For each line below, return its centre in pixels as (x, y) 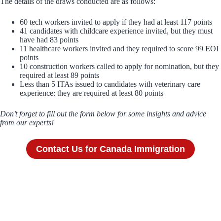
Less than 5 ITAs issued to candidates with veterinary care (110, 84)
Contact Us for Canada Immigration (110, 149)
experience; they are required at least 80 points (92, 93)
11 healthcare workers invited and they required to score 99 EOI (119, 49)
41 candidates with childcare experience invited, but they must (116, 31)
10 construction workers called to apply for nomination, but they (119, 67)
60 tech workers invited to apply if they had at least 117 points (116, 22)
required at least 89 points (59, 75)
